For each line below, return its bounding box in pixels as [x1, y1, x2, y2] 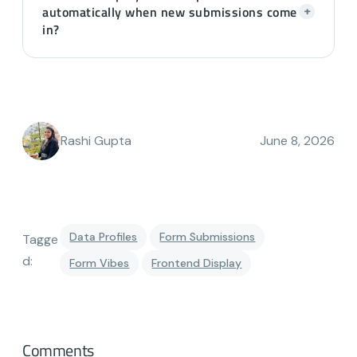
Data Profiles [69, 229, 138, 244]
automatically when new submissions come [42, 2, 297, 22]
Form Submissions [159, 229, 256, 244]
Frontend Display [151, 255, 242, 270]
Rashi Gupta [61, 132, 131, 150]
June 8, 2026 [260, 132, 335, 150]
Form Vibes [69, 255, 130, 270]
